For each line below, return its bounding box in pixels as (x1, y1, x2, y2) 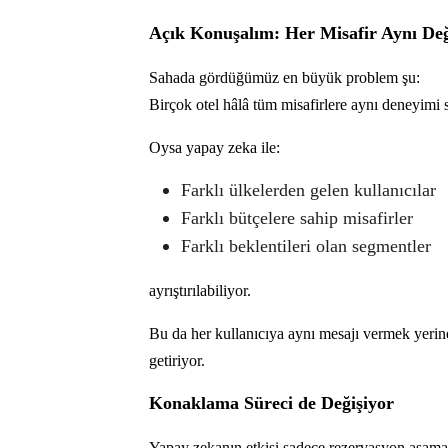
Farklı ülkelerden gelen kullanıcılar (181, 179, 436, 200)
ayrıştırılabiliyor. (149, 281, 251, 299)
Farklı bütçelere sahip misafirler (181, 207, 413, 228)
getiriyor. (149, 351, 205, 369)
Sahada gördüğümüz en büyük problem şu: (149, 68, 420, 86)
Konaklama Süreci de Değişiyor (149, 392, 394, 413)
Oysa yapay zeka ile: (149, 138, 280, 156)
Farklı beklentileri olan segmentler (181, 235, 431, 256)
